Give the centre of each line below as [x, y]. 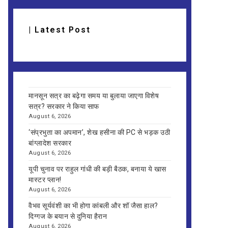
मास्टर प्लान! [45, 180]
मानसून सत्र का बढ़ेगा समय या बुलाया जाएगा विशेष [94, 96]
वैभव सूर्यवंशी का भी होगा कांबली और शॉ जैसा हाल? [93, 206]
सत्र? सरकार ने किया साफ [64, 106]
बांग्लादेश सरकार [50, 143]
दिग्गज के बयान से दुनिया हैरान [69, 216]
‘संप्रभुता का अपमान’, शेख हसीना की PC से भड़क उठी [99, 132]
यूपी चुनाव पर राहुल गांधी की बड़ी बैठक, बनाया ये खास [97, 169]
